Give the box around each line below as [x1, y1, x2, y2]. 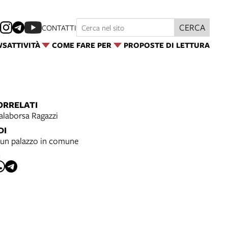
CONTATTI [42, 22, 76, 33]
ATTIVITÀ [7, 40, 40, 50]
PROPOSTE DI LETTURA [124, 40, 210, 50]
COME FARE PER [52, 40, 112, 50]
